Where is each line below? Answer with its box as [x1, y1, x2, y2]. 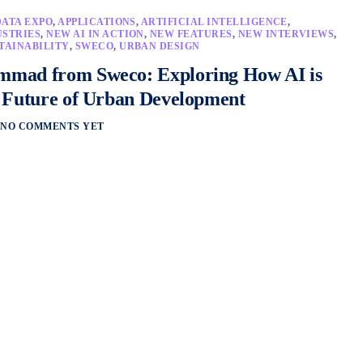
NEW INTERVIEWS [237, 28, 335, 40]
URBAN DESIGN [119, 41, 200, 52]
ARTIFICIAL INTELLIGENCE [140, 16, 288, 28]
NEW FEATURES [149, 28, 233, 40]
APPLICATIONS [58, 16, 136, 28]
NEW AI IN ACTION [46, 28, 144, 40]
